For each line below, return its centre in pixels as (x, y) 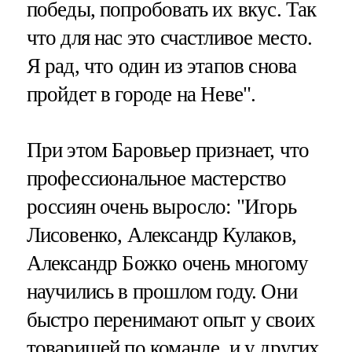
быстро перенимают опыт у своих (171, 320)
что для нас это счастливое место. (169, 38)
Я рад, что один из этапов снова (161, 66)
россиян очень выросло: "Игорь (161, 207)
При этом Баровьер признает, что (168, 150)
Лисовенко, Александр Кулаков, (161, 235)
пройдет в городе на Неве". (141, 95)
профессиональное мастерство (156, 179)
